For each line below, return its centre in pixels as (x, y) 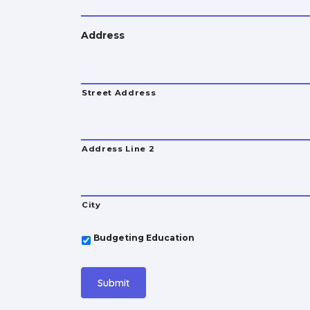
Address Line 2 (118, 149)
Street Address (119, 93)
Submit (113, 283)
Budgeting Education (144, 238)
